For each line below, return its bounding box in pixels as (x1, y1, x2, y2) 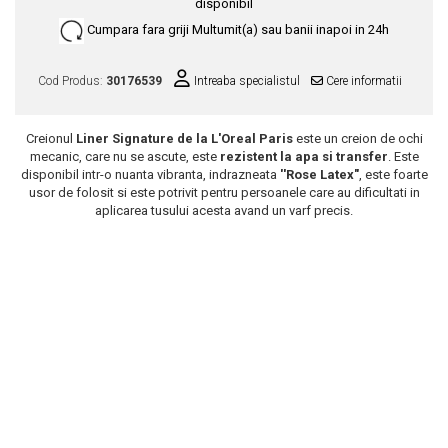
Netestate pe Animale (15, 43, 153, 59)
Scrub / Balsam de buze (15, 14, 166, 30)
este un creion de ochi (292, 131, 423, 147)
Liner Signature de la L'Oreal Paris (75, 131, 293, 147)
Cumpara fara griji (87, 22, 192, 38)
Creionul (25, 131, 76, 147)
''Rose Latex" (276, 167, 359, 183)
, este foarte (358, 167, 428, 183)
